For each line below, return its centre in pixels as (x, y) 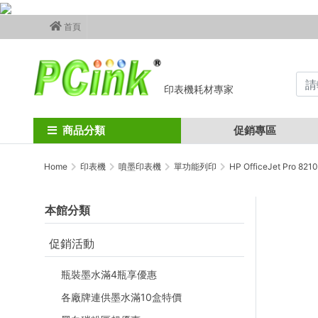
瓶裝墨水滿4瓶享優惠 (109, 274)
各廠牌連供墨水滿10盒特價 (121, 297)
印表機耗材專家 (199, 89)
